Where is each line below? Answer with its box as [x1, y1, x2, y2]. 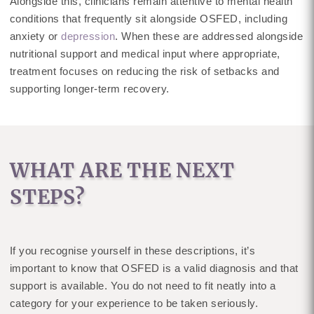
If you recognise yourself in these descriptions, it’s [9, 245, 256, 257]
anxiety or [9, 30, 62, 43]
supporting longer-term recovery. [9, 83, 170, 95]
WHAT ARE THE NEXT [9, 158, 235, 184]
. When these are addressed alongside [115, 30, 303, 43]
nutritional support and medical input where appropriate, [9, 48, 280, 60]
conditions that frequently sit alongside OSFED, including [9, 13, 288, 25]
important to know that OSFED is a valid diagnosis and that [9, 262, 299, 275]
